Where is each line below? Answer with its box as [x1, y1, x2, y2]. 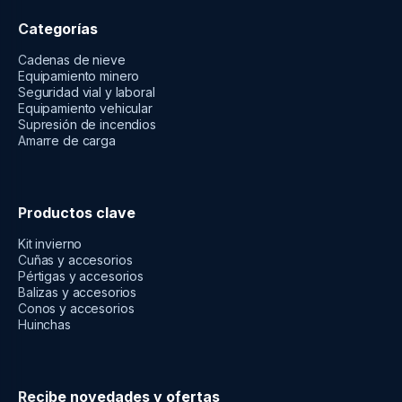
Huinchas [18, 316, 71, 332]
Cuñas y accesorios [18, 251, 133, 267]
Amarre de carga [18, 132, 116, 148]
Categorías [18, 19, 98, 38]
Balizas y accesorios [18, 284, 137, 300]
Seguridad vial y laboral [18, 83, 155, 100]
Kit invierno [18, 235, 83, 251]
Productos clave [18, 203, 135, 222]
